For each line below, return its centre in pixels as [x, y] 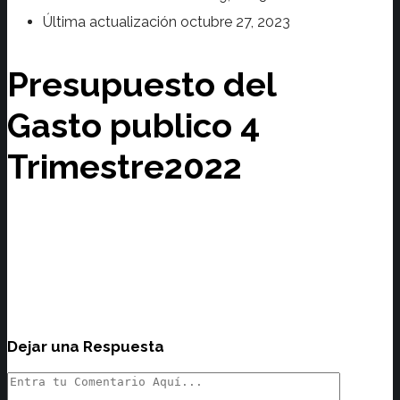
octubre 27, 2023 [235, 22]
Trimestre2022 [125, 166]
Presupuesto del [142, 84]
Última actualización [112, 22]
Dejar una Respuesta [86, 347]
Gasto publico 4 [133, 125]
